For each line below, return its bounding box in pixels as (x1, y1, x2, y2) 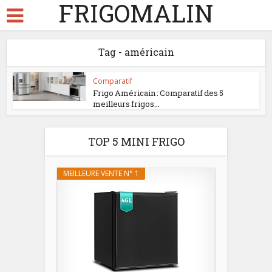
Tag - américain (98, 46, 174, 58)
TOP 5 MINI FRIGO (87, 134, 185, 149)
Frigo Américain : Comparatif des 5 (93, 87, 224, 98)
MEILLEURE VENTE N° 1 (63, 168, 139, 178)
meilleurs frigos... (93, 98, 160, 109)
